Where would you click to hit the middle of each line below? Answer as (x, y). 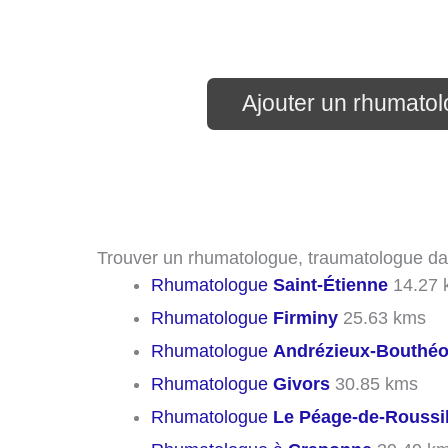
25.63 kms (382, 317)
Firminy (305, 317)
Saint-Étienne (330, 284)
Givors (301, 383)
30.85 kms (374, 383)
